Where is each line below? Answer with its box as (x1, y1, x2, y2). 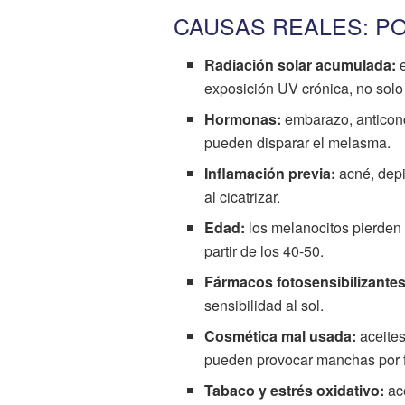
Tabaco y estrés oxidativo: (204, 379, 385, 400)
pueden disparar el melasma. (204, 131, 391, 153)
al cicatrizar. (204, 185, 281, 207)
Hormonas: (204, 108, 282, 129)
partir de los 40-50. (204, 240, 325, 261)
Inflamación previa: (204, 162, 336, 184)
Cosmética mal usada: (204, 325, 357, 346)
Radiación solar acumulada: (204, 53, 397, 75)
